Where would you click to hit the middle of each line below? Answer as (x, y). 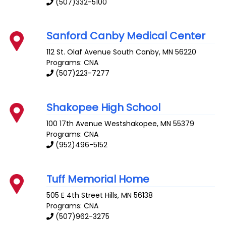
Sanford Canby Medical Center (126, 36)
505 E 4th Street (75, 195)
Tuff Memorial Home (98, 179)
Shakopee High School (104, 108)
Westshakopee (131, 123)
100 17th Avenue (75, 123)
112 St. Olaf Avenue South (90, 52)
